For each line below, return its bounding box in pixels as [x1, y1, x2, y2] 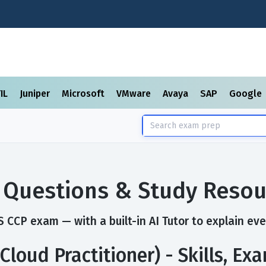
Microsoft [62, 88, 107, 99]
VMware [116, 88, 153, 99]
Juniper [20, 88, 52, 99]
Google [229, 88, 264, 99]
